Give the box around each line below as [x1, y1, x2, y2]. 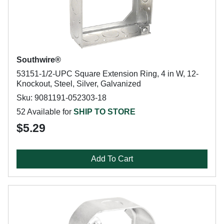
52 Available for [16, 107, 73, 116]
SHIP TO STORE [73, 107, 135, 116]
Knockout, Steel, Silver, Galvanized [16, 79, 141, 88]
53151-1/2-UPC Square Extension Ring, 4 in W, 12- [16, 69, 198, 78]
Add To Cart [91, 154, 133, 163]
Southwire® [16, 55, 61, 64]
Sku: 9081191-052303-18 [16, 93, 106, 102]
